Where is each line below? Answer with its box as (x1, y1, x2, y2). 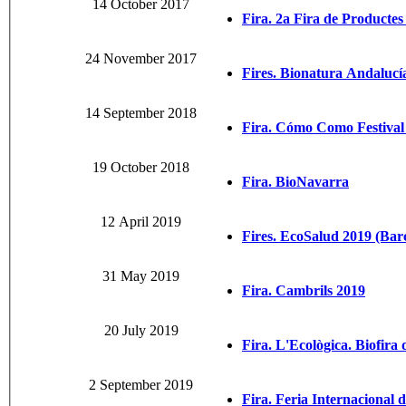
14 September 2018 (85, 105, 197, 121)
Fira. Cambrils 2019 (242, 283, 365, 299)
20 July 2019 (103, 323, 179, 339)
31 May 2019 (102, 268, 179, 285)
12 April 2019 (101, 214, 181, 230)
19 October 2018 (92, 159, 189, 176)
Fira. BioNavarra (242, 174, 349, 190)
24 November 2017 (85, 51, 197, 67)
